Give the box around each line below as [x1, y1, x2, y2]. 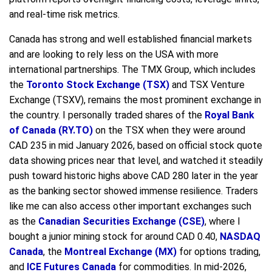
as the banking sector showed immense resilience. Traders [9, 185, 258, 197]
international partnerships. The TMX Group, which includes [9, 63, 256, 75]
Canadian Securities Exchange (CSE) [38, 215, 205, 227]
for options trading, [177, 245, 260, 257]
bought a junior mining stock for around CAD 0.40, [9, 230, 220, 242]
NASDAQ [220, 230, 260, 242]
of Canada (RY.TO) [9, 124, 93, 136]
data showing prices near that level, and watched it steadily [9, 154, 263, 166]
